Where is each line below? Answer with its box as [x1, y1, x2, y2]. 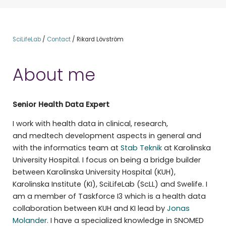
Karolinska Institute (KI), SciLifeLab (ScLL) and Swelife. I [12, 179, 207, 190]
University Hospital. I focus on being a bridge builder [12, 155, 201, 165]
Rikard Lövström [76, 35, 124, 43]
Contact [46, 35, 71, 43]
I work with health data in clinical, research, [12, 119, 168, 129]
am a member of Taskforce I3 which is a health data [12, 191, 206, 202]
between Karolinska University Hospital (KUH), [12, 167, 176, 178]
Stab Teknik [120, 143, 162, 153]
